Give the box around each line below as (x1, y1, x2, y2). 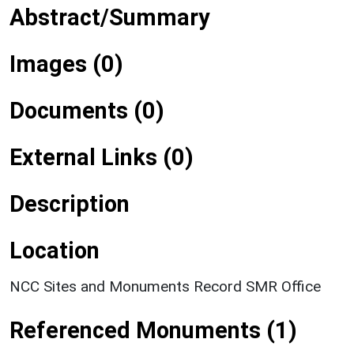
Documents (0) (9, 96, 164, 124)
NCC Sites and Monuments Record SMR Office (9, 277, 321, 296)
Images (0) (9, 50, 123, 77)
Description (9, 190, 130, 217)
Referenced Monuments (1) (9, 316, 297, 344)
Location (9, 236, 100, 264)
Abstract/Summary (9, 3, 209, 31)
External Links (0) (9, 143, 194, 171)
